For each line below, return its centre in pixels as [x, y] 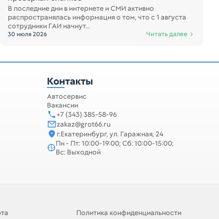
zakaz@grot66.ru [84, 124]
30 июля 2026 [27, 34]
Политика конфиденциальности [129, 213]
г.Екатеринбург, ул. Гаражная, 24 [110, 134]
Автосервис [67, 96]
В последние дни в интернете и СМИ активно [81, 8]
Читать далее [167, 34]
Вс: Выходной [78, 152]
